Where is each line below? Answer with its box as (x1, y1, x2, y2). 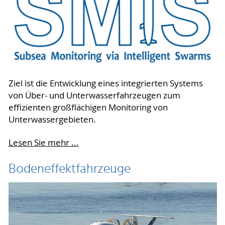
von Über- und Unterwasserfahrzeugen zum (8, 90, 180, 101)
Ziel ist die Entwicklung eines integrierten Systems (8, 78, 203, 89)
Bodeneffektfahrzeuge (8, 159, 131, 180)
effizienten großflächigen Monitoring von (8, 102, 168, 114)
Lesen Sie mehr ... (8, 137, 79, 149)
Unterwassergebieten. (8, 114, 96, 126)
